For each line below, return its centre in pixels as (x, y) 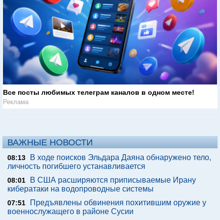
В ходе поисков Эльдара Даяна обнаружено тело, (121, 158)
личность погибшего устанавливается (76, 166)
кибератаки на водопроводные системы (81, 189)
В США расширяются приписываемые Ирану (113, 180)
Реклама (16, 102)
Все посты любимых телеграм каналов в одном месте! (99, 93)
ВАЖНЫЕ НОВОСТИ (50, 143)
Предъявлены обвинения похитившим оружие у (118, 203)
